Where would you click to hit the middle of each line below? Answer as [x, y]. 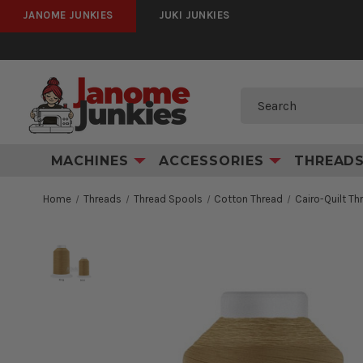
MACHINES [92, 160]
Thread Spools [168, 199]
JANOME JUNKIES [68, 15]
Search [261, 113]
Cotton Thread [249, 199]
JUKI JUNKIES [194, 15]
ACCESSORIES [214, 160]
